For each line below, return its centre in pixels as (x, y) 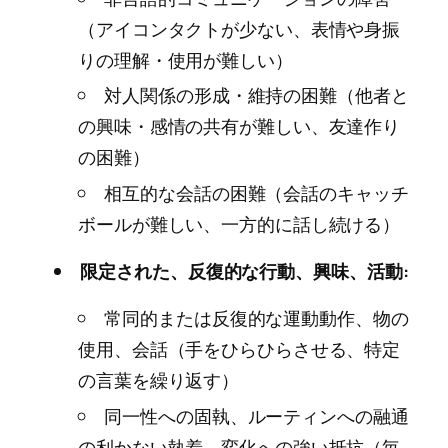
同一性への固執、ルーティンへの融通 (256, 415)
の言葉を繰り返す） (159, 380)
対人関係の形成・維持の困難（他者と (256, 95)
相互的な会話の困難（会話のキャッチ (256, 193)
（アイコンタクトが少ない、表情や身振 (239, 28)
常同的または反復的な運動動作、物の (256, 318)
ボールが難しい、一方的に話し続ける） (239, 224)
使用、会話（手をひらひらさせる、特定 (239, 349)
